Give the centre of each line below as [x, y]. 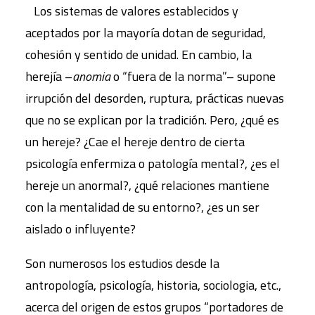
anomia [91, 76]
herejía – [49, 76]
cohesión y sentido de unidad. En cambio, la [139, 54]
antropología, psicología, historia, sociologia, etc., [153, 285]
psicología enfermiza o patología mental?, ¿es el [153, 163]
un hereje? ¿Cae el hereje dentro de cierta [135, 142]
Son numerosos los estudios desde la [122, 263]
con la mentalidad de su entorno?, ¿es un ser [142, 207]
